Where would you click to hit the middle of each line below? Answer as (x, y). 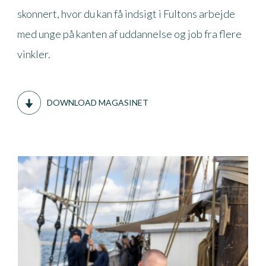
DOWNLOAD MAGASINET (97, 102)
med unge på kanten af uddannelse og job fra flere (129, 34)
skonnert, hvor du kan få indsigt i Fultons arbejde (126, 14)
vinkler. (34, 54)
